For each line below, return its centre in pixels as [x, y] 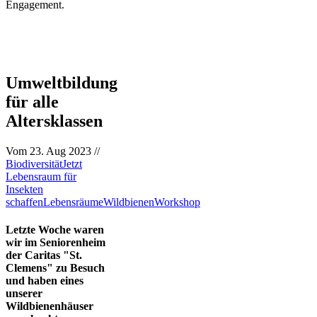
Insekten [24, 189]
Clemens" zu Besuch [55, 268]
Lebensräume [73, 202]
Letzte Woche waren [55, 230]
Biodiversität [34, 163]
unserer [24, 294]
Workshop [177, 202]
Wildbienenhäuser [50, 306]
